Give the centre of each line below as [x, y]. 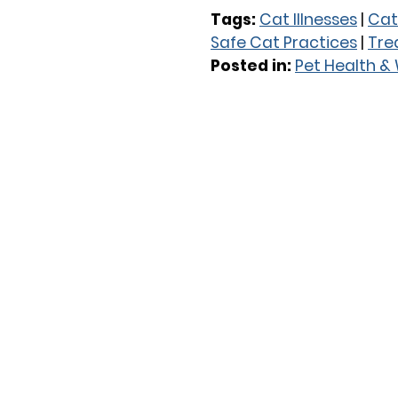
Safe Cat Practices [284, 43]
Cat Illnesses [308, 20]
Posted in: [253, 66]
